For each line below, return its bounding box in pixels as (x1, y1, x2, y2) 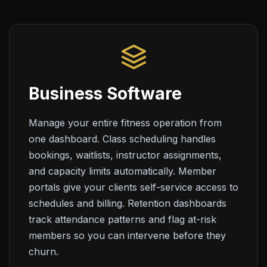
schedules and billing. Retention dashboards (29, 197, 226, 209)
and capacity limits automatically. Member (29, 165, 216, 177)
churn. (29, 246, 58, 257)
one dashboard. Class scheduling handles (29, 133, 216, 145)
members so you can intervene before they (29, 229, 226, 241)
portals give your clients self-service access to (29, 181, 238, 193)
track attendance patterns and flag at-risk (29, 213, 216, 225)
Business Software (29, 83, 182, 104)
